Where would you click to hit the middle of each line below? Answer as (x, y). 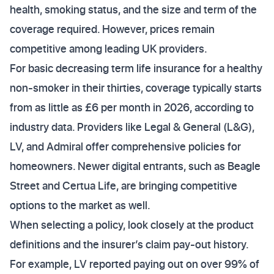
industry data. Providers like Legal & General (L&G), (132, 127)
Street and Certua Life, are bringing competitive (124, 186)
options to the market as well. (80, 205)
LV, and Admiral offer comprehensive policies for (125, 146)
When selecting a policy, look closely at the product (132, 225)
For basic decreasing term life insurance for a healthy (136, 68)
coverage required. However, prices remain (112, 29)
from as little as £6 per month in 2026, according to (132, 107)
